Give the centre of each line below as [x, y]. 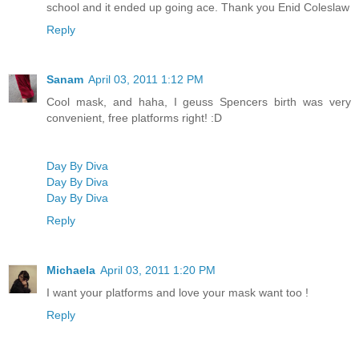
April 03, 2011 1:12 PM [146, 80]
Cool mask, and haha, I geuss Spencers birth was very [199, 102]
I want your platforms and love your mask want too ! [177, 293]
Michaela [71, 270]
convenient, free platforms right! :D [134, 118]
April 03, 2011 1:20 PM [158, 270]
